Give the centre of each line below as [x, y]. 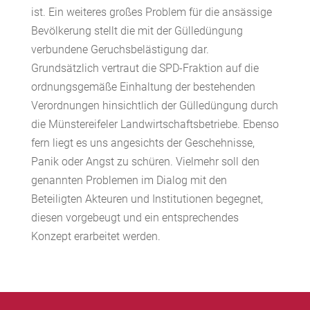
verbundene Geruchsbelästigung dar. [120, 49]
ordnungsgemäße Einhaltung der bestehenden [143, 87]
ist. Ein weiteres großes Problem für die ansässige [151, 12]
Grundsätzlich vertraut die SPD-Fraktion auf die [145, 68]
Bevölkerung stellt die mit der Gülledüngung [137, 31]
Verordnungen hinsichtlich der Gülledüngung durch [154, 106]
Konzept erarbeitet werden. [95, 236]
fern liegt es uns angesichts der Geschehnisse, [143, 143]
